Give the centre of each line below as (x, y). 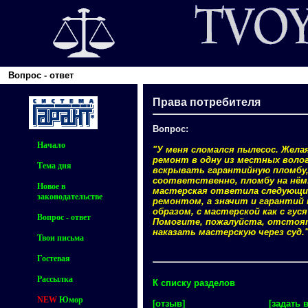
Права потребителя (207, 102)
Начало (51, 145)
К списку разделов (194, 283)
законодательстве (69, 196)
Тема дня (54, 165)
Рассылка (55, 279)
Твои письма (60, 238)
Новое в (51, 186)
